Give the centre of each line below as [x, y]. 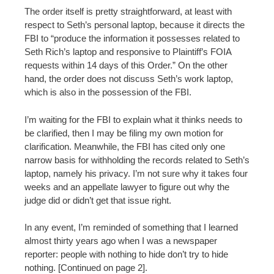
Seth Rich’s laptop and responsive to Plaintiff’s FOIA [128, 52]
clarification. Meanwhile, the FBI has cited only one [125, 146]
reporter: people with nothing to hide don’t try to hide [126, 254]
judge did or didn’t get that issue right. [98, 200]
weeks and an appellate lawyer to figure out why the [127, 187]
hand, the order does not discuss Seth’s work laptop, [129, 79]
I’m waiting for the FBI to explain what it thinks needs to [133, 119]
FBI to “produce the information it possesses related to [132, 39]
